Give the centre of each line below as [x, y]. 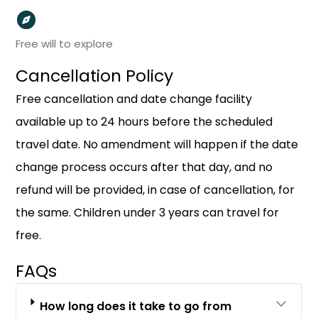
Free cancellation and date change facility [134, 99]
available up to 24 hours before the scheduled [144, 122]
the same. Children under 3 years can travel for [148, 213]
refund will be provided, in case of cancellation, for [155, 190]
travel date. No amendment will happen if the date [157, 144]
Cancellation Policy [95, 76]
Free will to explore [65, 44]
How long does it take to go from [136, 306]
